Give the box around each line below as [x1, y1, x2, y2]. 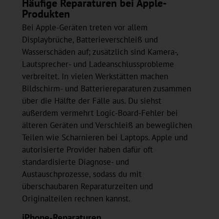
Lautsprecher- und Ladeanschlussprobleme [22, 59, 174, 70]
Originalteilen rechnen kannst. [22, 193, 131, 204]
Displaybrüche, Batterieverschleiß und [22, 34, 158, 45]
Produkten [22, 7, 70, 21]
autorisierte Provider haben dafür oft [22, 144, 153, 155]
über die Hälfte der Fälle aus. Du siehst [22, 95, 161, 107]
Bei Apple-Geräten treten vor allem [22, 22, 148, 33]
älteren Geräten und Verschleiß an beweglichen [22, 120, 192, 131]
